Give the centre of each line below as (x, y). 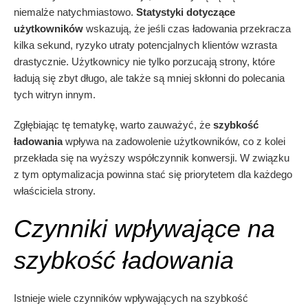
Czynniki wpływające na (144, 229)
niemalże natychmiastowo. (75, 12)
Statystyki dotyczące (186, 12)
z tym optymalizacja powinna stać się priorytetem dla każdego (153, 175)
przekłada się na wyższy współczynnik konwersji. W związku (152, 158)
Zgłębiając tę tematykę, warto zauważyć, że (113, 125)
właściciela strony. (55, 191)
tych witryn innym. (55, 95)
